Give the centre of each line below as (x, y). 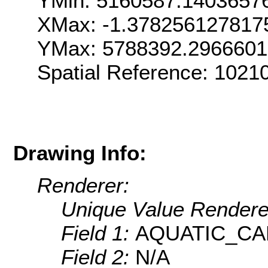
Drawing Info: (80, 153)
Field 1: (98, 233)
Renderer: (83, 185)
